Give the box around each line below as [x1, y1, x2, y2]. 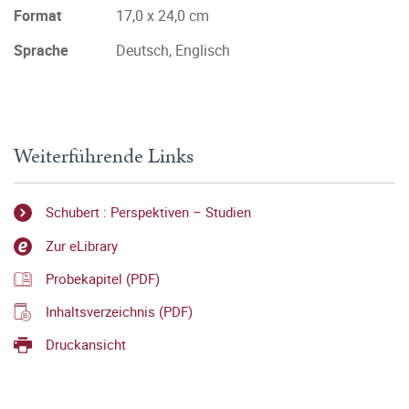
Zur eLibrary [46, 236, 118, 255]
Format [14, 5, 61, 26]
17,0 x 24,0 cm [116, 5, 209, 26]
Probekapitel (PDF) [46, 268, 160, 288]
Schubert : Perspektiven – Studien [46, 203, 251, 222]
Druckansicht [46, 335, 126, 354]
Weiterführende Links [14, 142, 194, 172]
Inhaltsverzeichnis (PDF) [46, 302, 193, 321]
